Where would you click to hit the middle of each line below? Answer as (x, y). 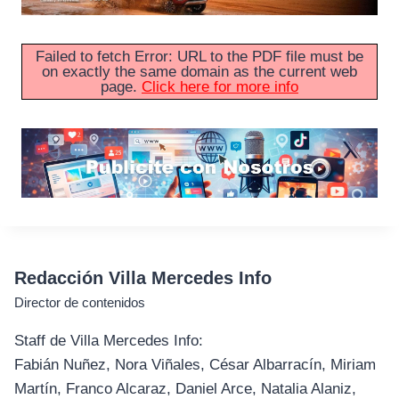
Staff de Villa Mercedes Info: (109, 341)
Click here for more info (220, 87)
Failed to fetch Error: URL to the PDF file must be (199, 57)
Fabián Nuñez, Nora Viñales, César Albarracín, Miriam (195, 365)
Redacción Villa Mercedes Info (143, 278)
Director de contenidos (80, 303)
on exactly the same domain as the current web (199, 72)
